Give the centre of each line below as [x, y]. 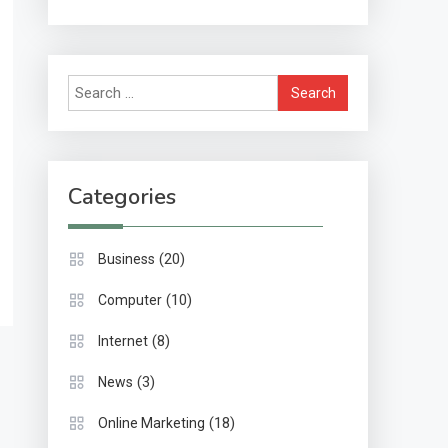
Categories [122, 197]
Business [127, 259]
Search [300, 87]
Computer [130, 300]
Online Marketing [152, 423]
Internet [123, 341]
